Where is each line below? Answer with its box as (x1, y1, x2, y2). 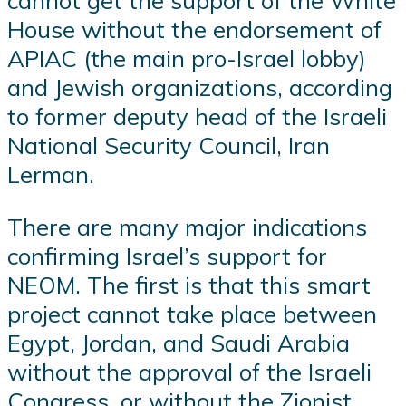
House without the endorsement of (7, 14, 382, 44)
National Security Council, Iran (7, 130, 330, 160)
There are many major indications (7, 211, 367, 241)
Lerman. (7, 159, 94, 189)
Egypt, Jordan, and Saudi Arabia (7, 327, 350, 357)
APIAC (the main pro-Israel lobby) (7, 43, 366, 73)
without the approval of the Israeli (7, 356, 372, 386)
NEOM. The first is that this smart (7, 269, 371, 299)
